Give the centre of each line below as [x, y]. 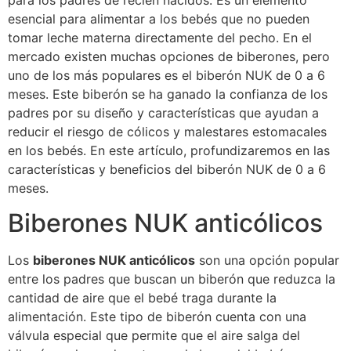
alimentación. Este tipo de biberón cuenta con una [157, 317]
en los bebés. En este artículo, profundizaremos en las [169, 150]
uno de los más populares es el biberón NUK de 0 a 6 [166, 75]
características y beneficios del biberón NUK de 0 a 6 [167, 169]
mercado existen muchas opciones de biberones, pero [169, 56]
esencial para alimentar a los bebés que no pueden [159, 19]
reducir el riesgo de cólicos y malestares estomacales [167, 132]
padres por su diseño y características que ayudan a [163, 113]
